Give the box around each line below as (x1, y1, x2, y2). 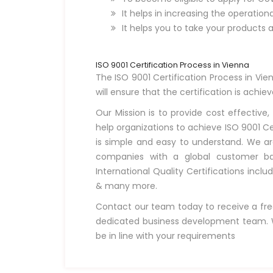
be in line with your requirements (96, 229, 235, 242)
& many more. (96, 179, 157, 192)
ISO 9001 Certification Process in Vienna (96, 59, 249, 70)
